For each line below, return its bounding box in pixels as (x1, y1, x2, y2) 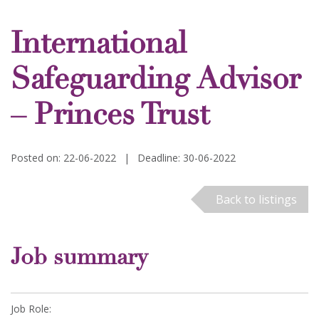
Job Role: (11, 302, 51, 316)
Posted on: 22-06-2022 (11, 151, 116, 164)
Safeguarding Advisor (11, 67, 300, 97)
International (11, 31, 187, 61)
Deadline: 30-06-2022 (137, 151, 236, 164)
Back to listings (215, 192, 297, 207)
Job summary (11, 248, 147, 271)
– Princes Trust (11, 103, 209, 132)
